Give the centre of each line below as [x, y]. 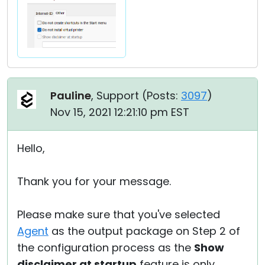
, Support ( [119, 96]
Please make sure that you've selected [119, 215]
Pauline [71, 96]
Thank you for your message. [94, 182]
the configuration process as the [106, 248]
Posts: [162, 96]
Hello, [31, 148]
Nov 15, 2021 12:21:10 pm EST [120, 112]
